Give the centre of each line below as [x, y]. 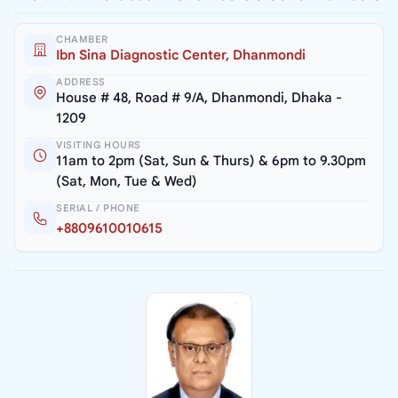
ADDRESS [81, 82]
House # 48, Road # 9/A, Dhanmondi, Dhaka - [199, 98]
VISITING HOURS [99, 145]
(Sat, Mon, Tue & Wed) [127, 182]
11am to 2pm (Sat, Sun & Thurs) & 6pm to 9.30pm [211, 161]
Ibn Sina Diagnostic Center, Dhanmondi [181, 56]
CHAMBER [82, 40]
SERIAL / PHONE [98, 208]
